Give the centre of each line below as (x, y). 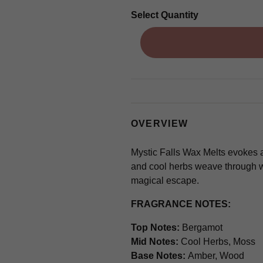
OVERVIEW (159, 124)
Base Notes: (159, 256)
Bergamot (201, 227)
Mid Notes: (154, 242)
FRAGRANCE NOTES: (181, 204)
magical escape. (165, 181)
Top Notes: (155, 227)
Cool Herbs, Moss (217, 242)
